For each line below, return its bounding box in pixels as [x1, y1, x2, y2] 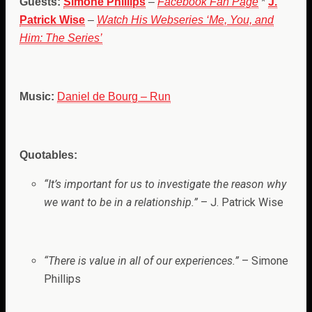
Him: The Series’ [19, 31, 102, 44]
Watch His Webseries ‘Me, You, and [97, 13, 274, 26]
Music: [19, 90, 54, 102]
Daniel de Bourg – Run [57, 90, 171, 102]
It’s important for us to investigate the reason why [48, 177, 286, 191]
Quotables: [19, 148, 77, 161]
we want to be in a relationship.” [44, 195, 198, 209]
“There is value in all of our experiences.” [44, 253, 239, 267]
